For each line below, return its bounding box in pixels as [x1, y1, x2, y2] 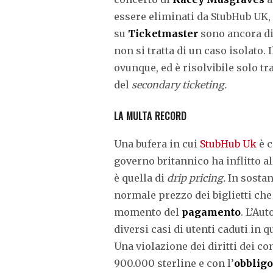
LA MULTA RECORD [114, 108, 186, 123]
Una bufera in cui [114, 137, 200, 150]
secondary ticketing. [132, 78, 227, 91]
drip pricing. [167, 171, 228, 184]
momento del [114, 205, 182, 218]
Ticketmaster [128, 27, 198, 40]
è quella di [114, 171, 167, 184]
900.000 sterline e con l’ [114, 257, 234, 269]
